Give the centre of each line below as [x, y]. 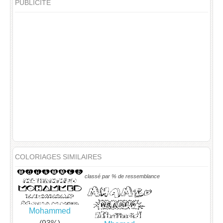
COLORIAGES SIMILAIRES [58, 157]
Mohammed [50, 211]
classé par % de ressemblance [122, 176]
